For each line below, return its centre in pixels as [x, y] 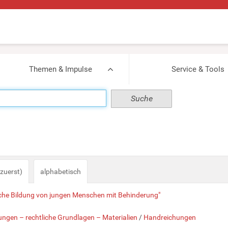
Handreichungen [170, 217]
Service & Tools [198, 69]
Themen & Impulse [60, 69]
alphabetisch [61, 172]
